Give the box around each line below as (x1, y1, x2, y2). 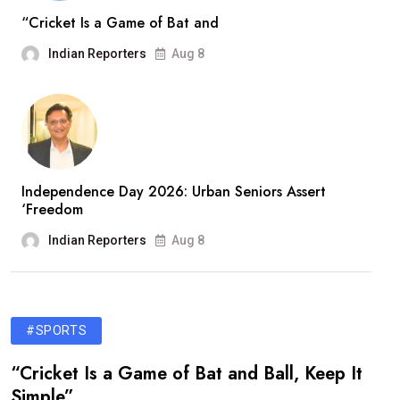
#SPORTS (26, 322, 87, 337)
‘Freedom (21, 198, 83, 220)
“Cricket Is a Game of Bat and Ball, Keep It (11, 360, 362, 387)
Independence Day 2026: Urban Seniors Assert (21, 180, 326, 202)
